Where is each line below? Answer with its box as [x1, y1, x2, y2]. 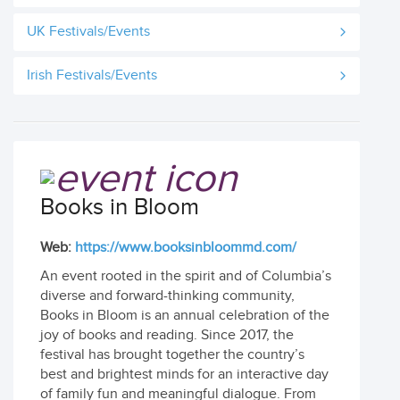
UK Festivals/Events [27, 23, 150, 40]
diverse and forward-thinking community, [40, 287, 295, 304]
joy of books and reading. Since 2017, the [40, 327, 294, 344]
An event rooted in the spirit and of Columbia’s [40, 268, 331, 285]
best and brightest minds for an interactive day [40, 366, 329, 383]
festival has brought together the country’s [40, 346, 304, 363]
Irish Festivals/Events [27, 67, 157, 84]
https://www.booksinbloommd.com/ [75, 239, 296, 256]
